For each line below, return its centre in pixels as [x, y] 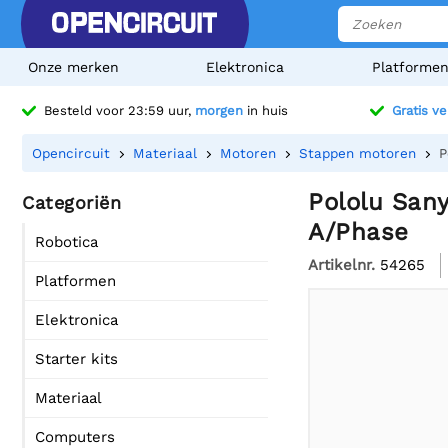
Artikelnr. [341, 264]
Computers [75, 437]
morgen [219, 111]
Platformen [75, 281]
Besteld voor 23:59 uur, [119, 111]
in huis [265, 111]
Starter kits [76, 359]
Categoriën [71, 202]
